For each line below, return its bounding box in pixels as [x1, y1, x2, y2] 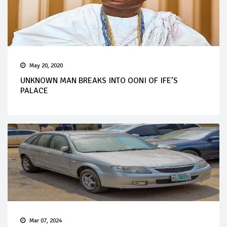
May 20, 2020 [29, 61, 63, 69]
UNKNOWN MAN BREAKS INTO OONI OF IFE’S [20, 75, 178, 86]
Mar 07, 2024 [29, 216, 62, 224]
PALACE [20, 85, 48, 96]
